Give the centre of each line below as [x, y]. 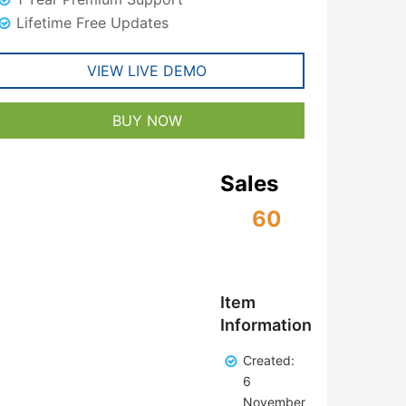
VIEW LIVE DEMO [147, 71]
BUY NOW [147, 121]
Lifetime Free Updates [93, 23]
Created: [268, 360]
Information [266, 325]
